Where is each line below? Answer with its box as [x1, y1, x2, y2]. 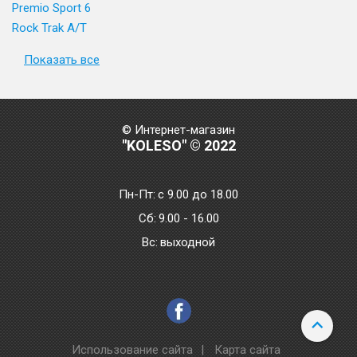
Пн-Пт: [119, 187, 155, 202]
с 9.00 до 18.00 [158, 187, 238, 202]
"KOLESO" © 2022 [121, 137, 236, 154]
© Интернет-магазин [122, 123, 235, 137]
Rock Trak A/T [12, 21, 87, 35]
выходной [160, 235, 215, 249]
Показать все [24, 53, 100, 67]
